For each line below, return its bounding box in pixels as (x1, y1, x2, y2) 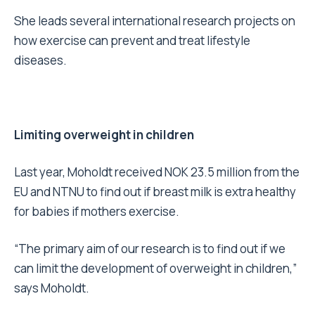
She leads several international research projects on (14, 13, 295, 30)
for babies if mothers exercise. (14, 203, 179, 220)
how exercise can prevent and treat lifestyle (14, 32, 250, 49)
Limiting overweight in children (14, 127, 194, 143)
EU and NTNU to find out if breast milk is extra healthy (14, 184, 296, 200)
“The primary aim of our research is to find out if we (14, 240, 285, 257)
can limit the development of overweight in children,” (14, 260, 297, 277)
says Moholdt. (14, 280, 89, 297)
